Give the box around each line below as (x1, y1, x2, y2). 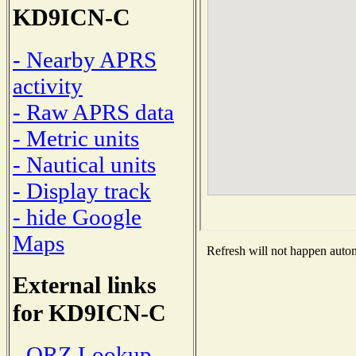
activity (13, 72, 83, 99)
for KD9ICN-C (13, 299, 166, 327)
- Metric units (13, 125, 139, 151)
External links (13, 271, 157, 299)
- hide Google (13, 203, 141, 230)
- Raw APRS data (13, 99, 174, 125)
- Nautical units (13, 151, 156, 177)
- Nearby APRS (13, 46, 157, 72)
